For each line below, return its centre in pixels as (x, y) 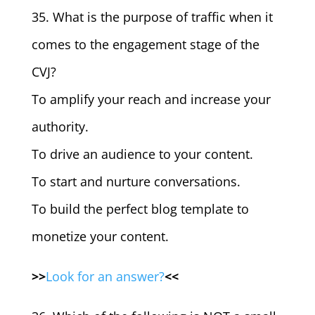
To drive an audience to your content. (142, 154)
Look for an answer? (105, 276)
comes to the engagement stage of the (145, 44)
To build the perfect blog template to (140, 209)
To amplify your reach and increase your (151, 99)
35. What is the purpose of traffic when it (152, 17)
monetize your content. (100, 236)
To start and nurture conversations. (136, 181)
